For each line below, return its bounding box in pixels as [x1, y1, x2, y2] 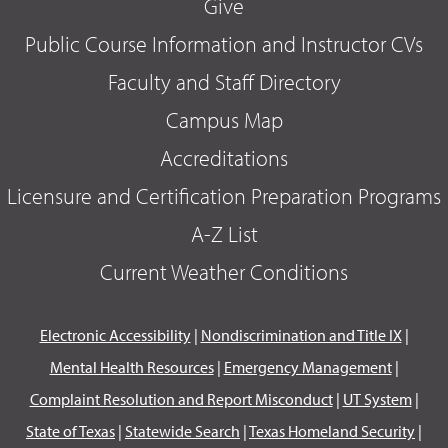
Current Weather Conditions [100, 257, 348, 286]
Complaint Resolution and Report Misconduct [29, 388, 333, 409]
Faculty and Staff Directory [107, 67, 341, 96]
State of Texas [26, 420, 115, 441]
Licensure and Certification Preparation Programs [7, 181, 441, 210]
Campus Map [165, 105, 283, 134]
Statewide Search [125, 420, 240, 441]
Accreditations [160, 143, 288, 172]
